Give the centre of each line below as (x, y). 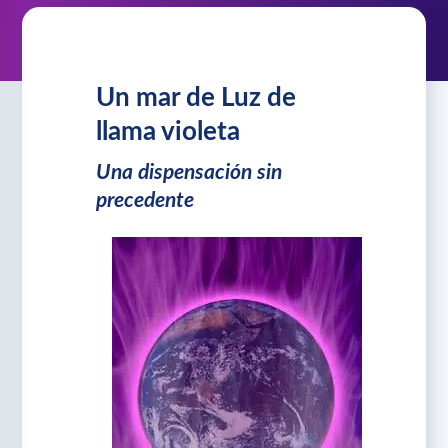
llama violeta (168, 132)
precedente (145, 200)
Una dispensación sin (189, 172)
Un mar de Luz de (196, 98)
